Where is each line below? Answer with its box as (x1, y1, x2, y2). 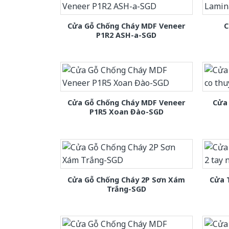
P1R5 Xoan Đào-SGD (89, 107, 164, 117)
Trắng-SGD (106, 184, 146, 194)
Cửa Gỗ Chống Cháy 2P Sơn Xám (67, 174, 186, 185)
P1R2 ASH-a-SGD (96, 30, 157, 40)
